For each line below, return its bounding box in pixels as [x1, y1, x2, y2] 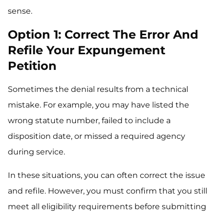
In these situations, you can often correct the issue [8, 171, 205, 180]
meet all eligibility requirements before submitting [8, 202, 206, 212]
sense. [8, 6, 32, 16]
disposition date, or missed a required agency [8, 131, 185, 141]
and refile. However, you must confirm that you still [8, 186, 207, 196]
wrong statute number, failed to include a [8, 116, 171, 126]
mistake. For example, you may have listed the [8, 100, 189, 110]
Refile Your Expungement [8, 43, 165, 58]
